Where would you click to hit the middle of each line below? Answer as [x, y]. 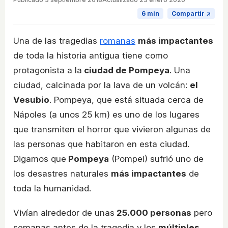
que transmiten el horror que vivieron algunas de [112, 129]
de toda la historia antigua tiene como [91, 55]
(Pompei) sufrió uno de [156, 159]
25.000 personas [153, 212]
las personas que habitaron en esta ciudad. [101, 144]
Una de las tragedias [56, 40]
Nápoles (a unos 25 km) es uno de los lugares [106, 114]
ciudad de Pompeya [126, 70]
